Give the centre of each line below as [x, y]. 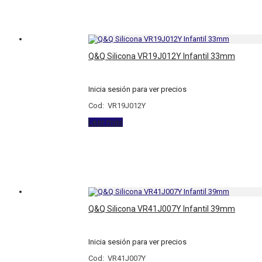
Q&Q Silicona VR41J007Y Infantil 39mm [162, 209]
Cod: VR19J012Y [117, 106]
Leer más [106, 123]
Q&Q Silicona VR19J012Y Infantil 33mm [162, 56]
